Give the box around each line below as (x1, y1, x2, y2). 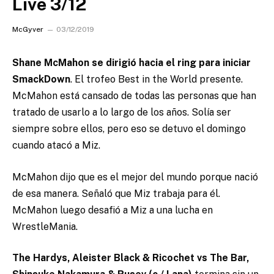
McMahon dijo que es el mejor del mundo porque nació (12, 171, 258, 183)
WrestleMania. (12, 220, 78, 232)
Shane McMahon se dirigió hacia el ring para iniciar (12, 57, 251, 68)
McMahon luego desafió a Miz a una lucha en (12, 204, 213, 216)
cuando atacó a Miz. (12, 139, 100, 151)
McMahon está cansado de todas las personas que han (12, 90, 256, 102)
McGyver (12, 25, 43, 34)
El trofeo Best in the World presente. (75, 73, 243, 85)
